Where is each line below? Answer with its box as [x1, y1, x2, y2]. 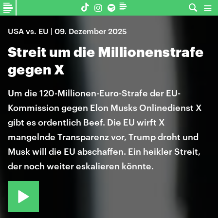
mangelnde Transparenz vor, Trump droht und [8, 131, 199, 142]
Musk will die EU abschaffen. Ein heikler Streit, [8, 146, 200, 157]
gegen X [8, 61, 65, 77]
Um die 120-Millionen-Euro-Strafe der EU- [8, 88, 181, 98]
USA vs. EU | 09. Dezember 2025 [8, 26, 127, 36]
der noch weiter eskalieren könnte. [8, 161, 154, 171]
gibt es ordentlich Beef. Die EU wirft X [8, 117, 165, 127]
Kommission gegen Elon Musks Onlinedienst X [8, 102, 202, 113]
